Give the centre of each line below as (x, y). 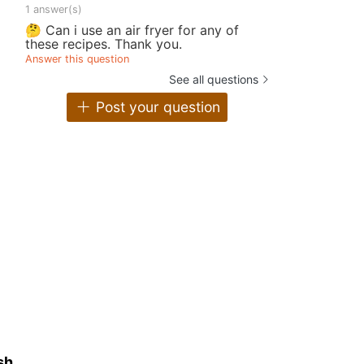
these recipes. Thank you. (104, 43)
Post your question (156, 107)
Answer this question (77, 58)
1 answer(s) (54, 9)
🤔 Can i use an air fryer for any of (132, 30)
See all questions (214, 79)
